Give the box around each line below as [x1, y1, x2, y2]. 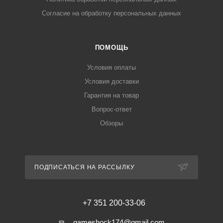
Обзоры [100, 119, 123, 127]
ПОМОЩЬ [95, 44, 128, 51]
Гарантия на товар [84, 92, 139, 99]
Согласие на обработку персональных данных [42, 9, 181, 17]
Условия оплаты [87, 64, 136, 71]
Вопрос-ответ [91, 106, 132, 113]
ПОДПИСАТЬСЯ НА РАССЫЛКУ [34, 164, 135, 171]
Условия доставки [84, 78, 139, 85]
